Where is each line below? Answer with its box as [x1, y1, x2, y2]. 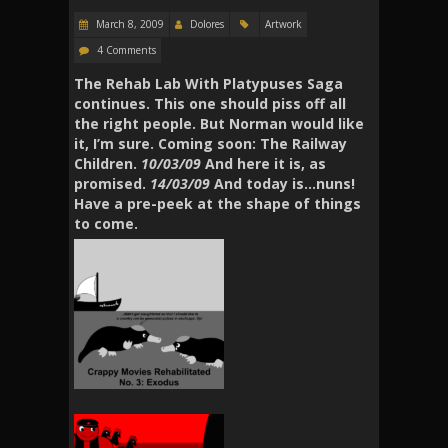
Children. [74, 153, 141, 173]
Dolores [190, 16, 224, 31]
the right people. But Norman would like [74, 113, 364, 133]
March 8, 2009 [93, 16, 164, 31]
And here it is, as [201, 153, 326, 173]
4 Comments [97, 42, 156, 57]
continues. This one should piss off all [74, 93, 346, 113]
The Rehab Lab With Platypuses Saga [74, 73, 343, 93]
